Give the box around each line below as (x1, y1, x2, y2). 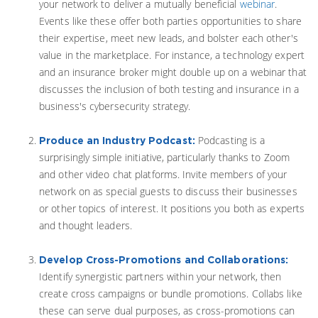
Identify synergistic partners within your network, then (39, 270, 282, 283)
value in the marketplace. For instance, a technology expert (39, 48, 305, 62)
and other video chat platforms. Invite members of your (39, 168, 287, 181)
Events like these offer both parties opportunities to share (39, 14, 302, 28)
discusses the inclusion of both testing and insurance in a (39, 82, 299, 96)
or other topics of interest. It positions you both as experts (39, 202, 305, 215)
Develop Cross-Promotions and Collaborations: (39, 254, 289, 265)
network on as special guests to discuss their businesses (39, 185, 297, 198)
